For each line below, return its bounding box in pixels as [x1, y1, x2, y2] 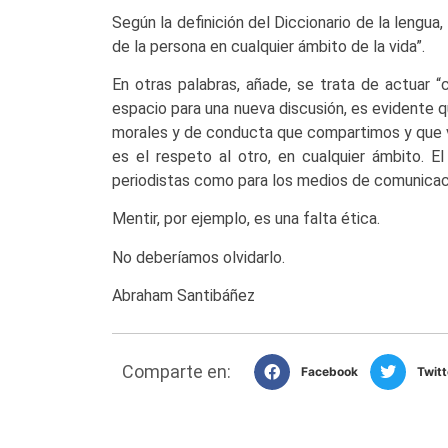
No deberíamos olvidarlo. [112, 247, 285, 267]
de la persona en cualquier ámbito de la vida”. [112, 36, 425, 56]
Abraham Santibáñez [112, 286, 255, 306]
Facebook [300, 363, 358, 379]
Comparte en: [122, 360, 231, 382]
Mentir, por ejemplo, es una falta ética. [112, 209, 380, 229]
